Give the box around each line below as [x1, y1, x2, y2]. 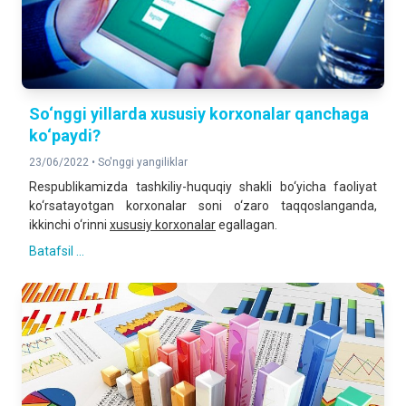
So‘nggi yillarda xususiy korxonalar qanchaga [29, 104, 369, 123]
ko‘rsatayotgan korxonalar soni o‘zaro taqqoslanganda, [29, 198, 377, 213]
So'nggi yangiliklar [98, 156, 188, 169]
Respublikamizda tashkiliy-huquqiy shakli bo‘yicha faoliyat [29, 179, 377, 194]
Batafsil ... [29, 244, 84, 258]
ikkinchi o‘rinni [29, 217, 110, 232]
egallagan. [216, 217, 277, 232]
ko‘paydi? [29, 126, 101, 145]
